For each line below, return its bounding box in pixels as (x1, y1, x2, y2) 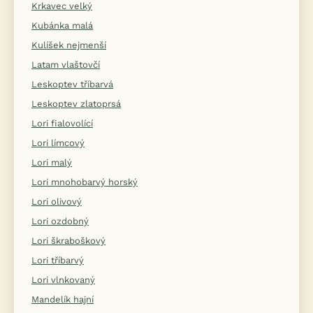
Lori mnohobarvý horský (31, 177, 138, 188)
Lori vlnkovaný (31, 275, 95, 286)
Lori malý (31, 157, 72, 168)
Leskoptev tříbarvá (31, 79, 113, 90)
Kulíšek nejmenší (31, 40, 106, 51)
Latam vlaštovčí (31, 59, 100, 71)
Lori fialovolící (31, 118, 93, 129)
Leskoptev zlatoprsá (31, 99, 121, 110)
